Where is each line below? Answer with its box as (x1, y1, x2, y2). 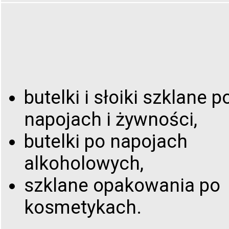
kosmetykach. (24, 196, 142, 219)
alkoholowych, (24, 152, 144, 175)
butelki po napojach (24, 130, 188, 153)
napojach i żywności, (24, 108, 197, 131)
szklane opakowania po (24, 174, 220, 197)
